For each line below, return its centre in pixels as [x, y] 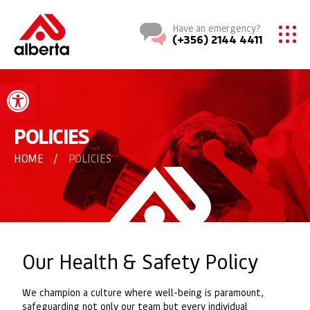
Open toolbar [71, 89]
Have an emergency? [217, 27]
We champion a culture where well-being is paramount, [143, 292]
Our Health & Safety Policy [140, 261]
